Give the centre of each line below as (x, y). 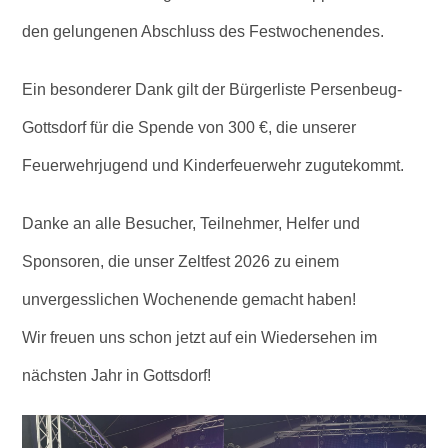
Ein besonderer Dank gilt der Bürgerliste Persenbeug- (212, 90)
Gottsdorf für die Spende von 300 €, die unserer (189, 128)
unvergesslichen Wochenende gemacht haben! (189, 300)
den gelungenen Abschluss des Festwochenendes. (203, 32)
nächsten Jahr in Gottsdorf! (117, 376)
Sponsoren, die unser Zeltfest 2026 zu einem (181, 262)
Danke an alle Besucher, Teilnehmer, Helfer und (191, 224)
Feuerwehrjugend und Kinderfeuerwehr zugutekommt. (213, 166)
